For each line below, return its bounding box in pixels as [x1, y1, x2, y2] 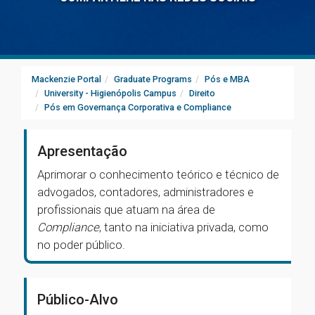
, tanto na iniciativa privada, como [99, 220, 269, 234]
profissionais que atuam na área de [37, 202, 215, 217]
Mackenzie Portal [32, 74, 101, 84]
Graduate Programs [114, 74, 192, 84]
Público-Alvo [37, 291, 118, 308]
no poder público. [37, 238, 125, 252]
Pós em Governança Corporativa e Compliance [44, 102, 231, 112]
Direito [189, 88, 215, 98]
